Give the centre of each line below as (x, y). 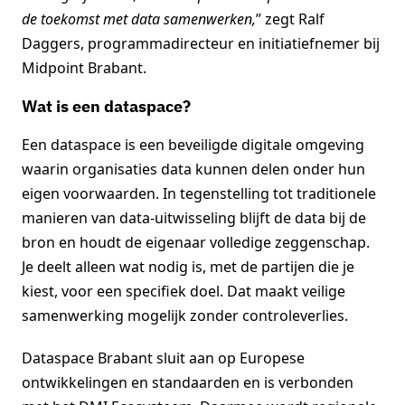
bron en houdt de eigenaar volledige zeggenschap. (196, 242)
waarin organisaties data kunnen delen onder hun (193, 169)
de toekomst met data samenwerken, (139, 19)
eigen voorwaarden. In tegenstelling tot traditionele (199, 193)
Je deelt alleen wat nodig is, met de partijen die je (188, 266)
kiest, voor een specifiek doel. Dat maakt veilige (184, 291)
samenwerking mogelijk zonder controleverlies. (185, 315)
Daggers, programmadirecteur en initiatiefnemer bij (201, 43)
